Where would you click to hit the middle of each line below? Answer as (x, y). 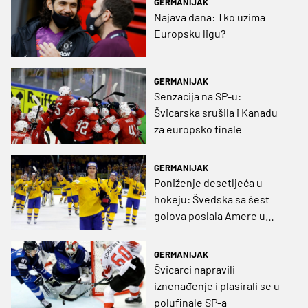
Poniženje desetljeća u (208, 182)
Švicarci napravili (195, 269)
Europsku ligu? (190, 34)
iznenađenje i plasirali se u (217, 286)
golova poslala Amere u (210, 215)
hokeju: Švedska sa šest (212, 199)
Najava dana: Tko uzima (210, 17)
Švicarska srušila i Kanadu (216, 112)
